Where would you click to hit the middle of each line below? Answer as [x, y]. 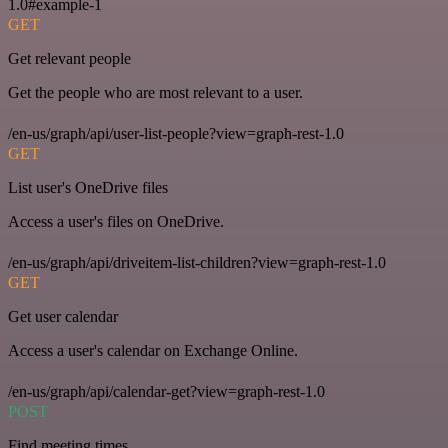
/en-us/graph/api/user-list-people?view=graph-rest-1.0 [176, 134]
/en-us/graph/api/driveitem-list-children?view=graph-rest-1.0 [197, 263]
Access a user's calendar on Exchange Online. [153, 351]
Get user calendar [63, 317]
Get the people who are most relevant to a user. [155, 93]
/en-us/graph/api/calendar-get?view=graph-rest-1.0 [166, 392]
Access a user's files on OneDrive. [116, 222]
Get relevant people [69, 59]
